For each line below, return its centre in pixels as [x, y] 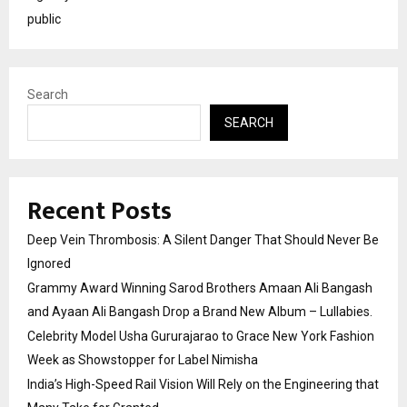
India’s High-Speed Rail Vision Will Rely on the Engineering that [203, 385]
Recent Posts [99, 212]
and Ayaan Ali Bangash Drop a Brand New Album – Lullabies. [200, 312]
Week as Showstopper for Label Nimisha [143, 360]
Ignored [49, 264]
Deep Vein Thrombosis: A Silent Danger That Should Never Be [203, 240]
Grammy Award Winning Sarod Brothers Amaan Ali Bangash [200, 288]
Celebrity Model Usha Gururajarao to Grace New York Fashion [201, 337]
